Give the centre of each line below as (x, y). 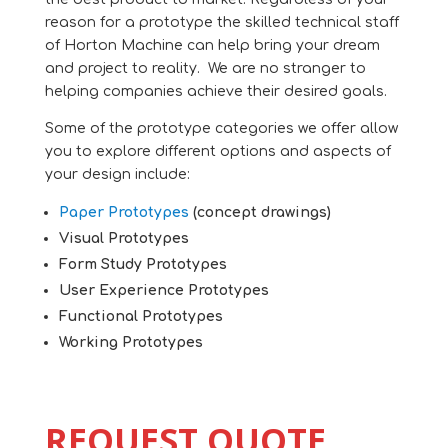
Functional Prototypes (140, 316)
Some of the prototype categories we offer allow (221, 128)
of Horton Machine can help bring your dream (212, 45)
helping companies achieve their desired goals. (215, 91)
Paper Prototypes (123, 212)
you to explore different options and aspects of (217, 151)
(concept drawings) (259, 212)
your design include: (117, 174)
